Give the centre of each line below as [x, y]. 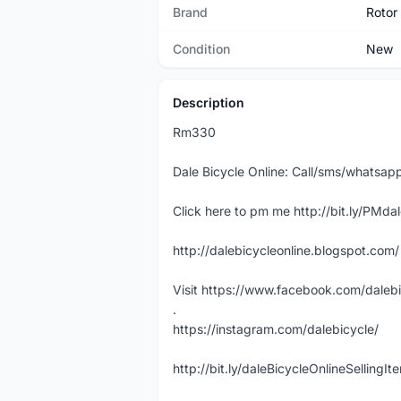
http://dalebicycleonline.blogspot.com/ [286, 250]
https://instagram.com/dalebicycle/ [276, 329]
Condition [201, 49]
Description [209, 102]
